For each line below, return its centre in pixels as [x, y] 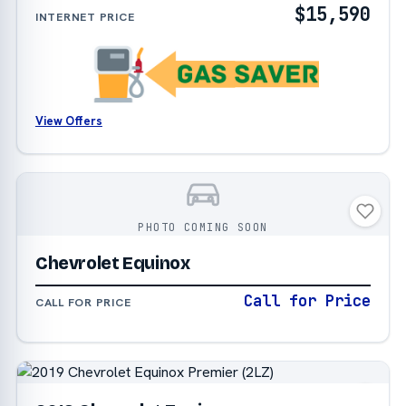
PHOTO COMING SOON [203, 227]
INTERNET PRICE [85, 17]
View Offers [68, 121]
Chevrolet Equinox [112, 263]
